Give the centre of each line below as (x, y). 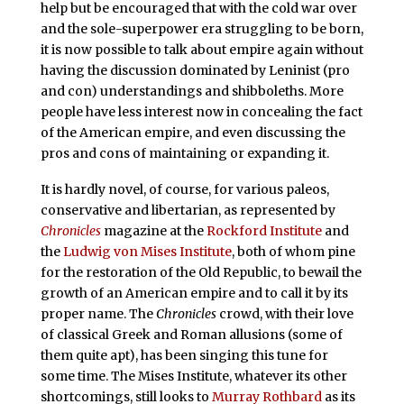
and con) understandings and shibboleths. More (192, 91)
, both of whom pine (293, 251)
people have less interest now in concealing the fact (201, 112)
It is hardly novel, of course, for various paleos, (184, 189)
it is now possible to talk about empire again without (202, 50)
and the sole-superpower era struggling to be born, (202, 29)
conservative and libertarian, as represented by (188, 210)
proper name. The (98, 313)
